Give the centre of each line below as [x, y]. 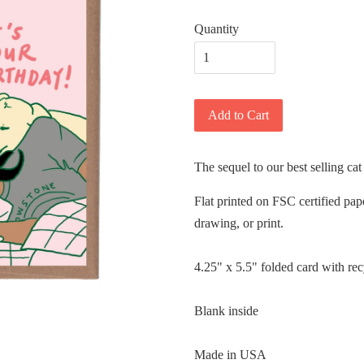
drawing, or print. [239, 223]
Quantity [217, 29]
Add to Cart [238, 115]
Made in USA [230, 355]
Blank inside [226, 311]
